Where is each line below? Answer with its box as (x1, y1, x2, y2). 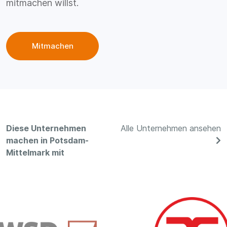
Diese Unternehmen (6, 123, 86, 134)
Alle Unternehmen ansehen (121, 123, 221, 134)
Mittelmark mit (6, 147, 64, 158)
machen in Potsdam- (6, 135, 89, 146)
